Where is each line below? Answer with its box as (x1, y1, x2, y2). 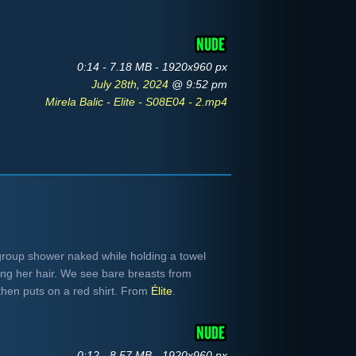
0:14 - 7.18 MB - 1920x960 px (77, 60, 227, 73)
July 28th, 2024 (91, 78, 172, 91)
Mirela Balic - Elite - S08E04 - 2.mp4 (45, 95, 227, 108)
